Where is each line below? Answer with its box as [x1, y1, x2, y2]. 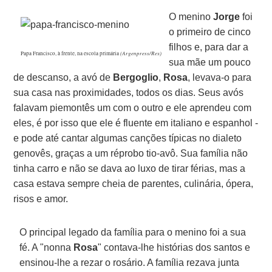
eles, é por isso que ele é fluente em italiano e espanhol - [13, 117, 259, 128]
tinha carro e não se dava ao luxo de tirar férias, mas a [13, 163, 246, 174]
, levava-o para [188, 72, 252, 83]
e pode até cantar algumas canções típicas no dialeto [13, 132, 242, 143]
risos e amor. [13, 193, 69, 204]
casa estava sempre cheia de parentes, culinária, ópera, [13, 178, 254, 189]
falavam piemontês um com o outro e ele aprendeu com [13, 102, 252, 113]
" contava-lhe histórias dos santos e [98, 242, 251, 253]
